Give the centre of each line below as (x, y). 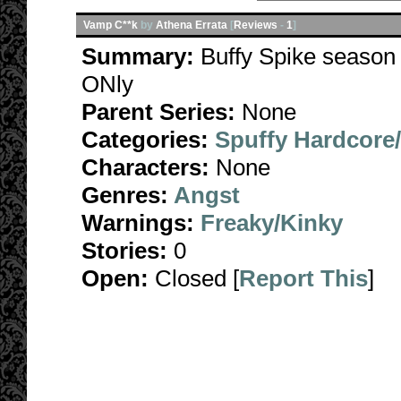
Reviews (256, 25)
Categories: (145, 140)
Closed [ (194, 278)
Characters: (149, 167)
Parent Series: (158, 112)
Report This (303, 278)
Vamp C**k (111, 25)
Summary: (141, 56)
